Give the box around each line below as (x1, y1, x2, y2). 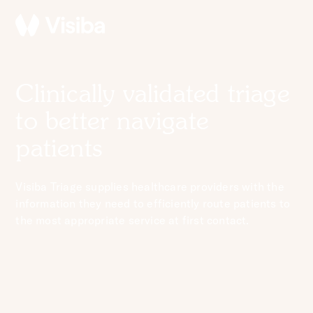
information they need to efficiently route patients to (15, 196, 291, 210)
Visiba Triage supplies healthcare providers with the (15, 179, 284, 194)
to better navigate (15, 110, 209, 136)
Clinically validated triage (15, 82, 290, 108)
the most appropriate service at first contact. (15, 212, 249, 227)
